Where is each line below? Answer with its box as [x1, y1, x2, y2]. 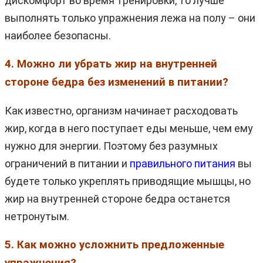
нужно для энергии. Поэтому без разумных [5, 139, 218, 152]
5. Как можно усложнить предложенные [5, 238, 224, 251]
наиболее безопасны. [5, 29, 111, 42]
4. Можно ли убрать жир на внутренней [5, 57, 217, 70]
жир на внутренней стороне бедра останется [5, 192, 230, 205]
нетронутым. [5, 210, 69, 222]
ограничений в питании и [5, 157, 130, 170]
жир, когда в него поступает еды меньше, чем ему [5, 122, 253, 134]
